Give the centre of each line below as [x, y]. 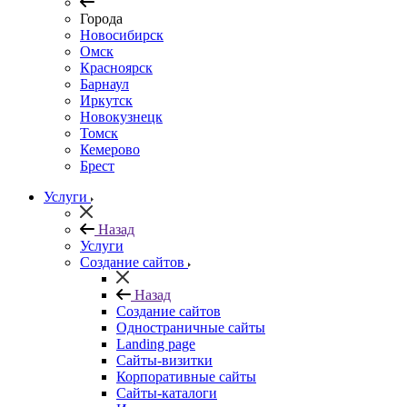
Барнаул [104, 84]
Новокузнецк [121, 117]
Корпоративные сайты [186, 377]
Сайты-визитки [164, 360]
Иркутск [106, 100]
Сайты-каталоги [167, 393]
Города [101, 19]
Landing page [156, 344]
